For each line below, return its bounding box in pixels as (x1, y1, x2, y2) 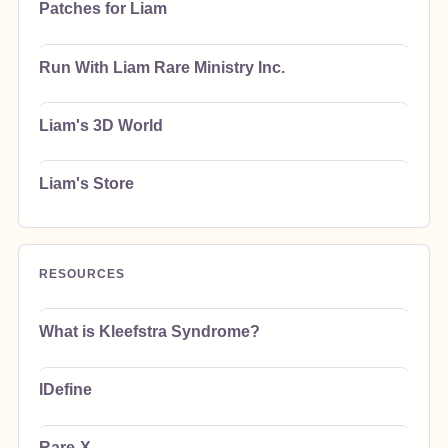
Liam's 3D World (38, 116, 163, 134)
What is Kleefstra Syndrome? (38, 322, 260, 340)
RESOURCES (38, 266, 125, 281)
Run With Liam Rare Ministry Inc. (38, 58, 285, 76)
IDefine (38, 381, 92, 399)
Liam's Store (38, 175, 134, 192)
